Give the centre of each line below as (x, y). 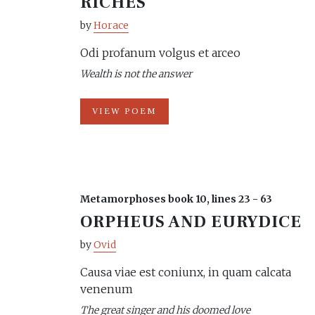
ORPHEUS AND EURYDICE (191, 222)
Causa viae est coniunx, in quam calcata (186, 272)
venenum (107, 289)
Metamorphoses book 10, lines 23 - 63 (176, 199)
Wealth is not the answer (136, 74)
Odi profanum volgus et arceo (160, 53)
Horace (111, 25)
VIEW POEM (124, 111)
